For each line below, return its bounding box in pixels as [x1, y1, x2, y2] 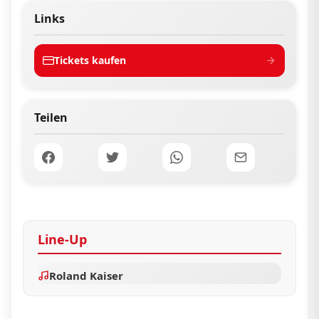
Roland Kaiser [49, 268, 123, 283]
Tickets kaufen [54, 53, 126, 67]
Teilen [34, 110, 68, 125]
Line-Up [38, 231, 87, 248]
